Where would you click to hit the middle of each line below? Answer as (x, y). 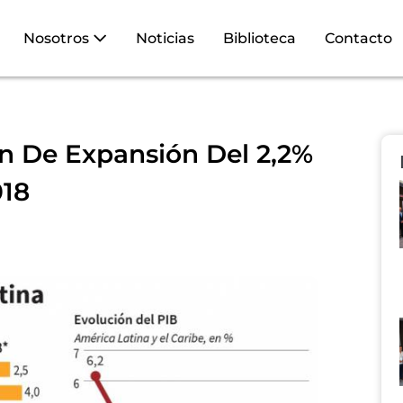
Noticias (165, 38)
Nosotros (58, 38)
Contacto (358, 38)
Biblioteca (260, 38)
